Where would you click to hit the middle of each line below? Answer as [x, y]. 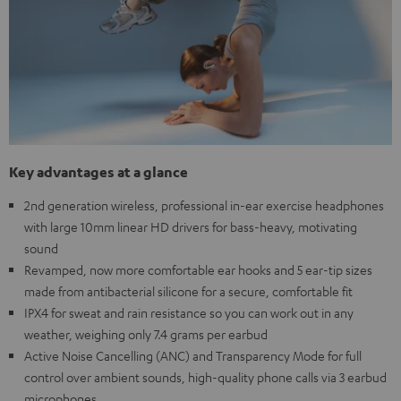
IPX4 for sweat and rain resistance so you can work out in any [189, 313]
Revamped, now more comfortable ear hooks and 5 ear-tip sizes [198, 270]
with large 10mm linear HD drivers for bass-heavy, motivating [191, 227]
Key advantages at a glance [98, 172]
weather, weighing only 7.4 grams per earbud [146, 334]
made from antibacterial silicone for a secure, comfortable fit [188, 291]
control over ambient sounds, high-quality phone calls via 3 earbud [205, 377]
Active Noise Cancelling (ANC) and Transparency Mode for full [193, 356]
